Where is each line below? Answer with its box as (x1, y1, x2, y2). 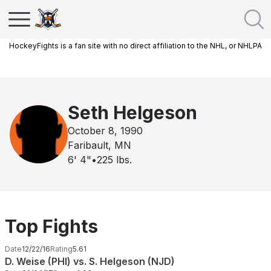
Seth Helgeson (68, 102, 197, 123)
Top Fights (5, 215, 98, 237)
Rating (50, 244, 73, 253)
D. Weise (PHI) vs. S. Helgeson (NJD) (5, 255, 175, 267)
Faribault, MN (68, 139, 131, 151)
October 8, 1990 (68, 125, 143, 137)
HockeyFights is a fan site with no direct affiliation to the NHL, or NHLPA (9, 41, 262, 50)
